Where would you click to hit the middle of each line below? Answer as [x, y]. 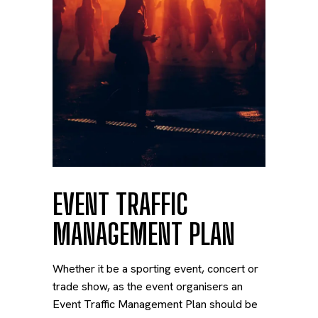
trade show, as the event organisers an [148, 286]
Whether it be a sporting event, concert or [155, 269]
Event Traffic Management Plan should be [155, 304]
